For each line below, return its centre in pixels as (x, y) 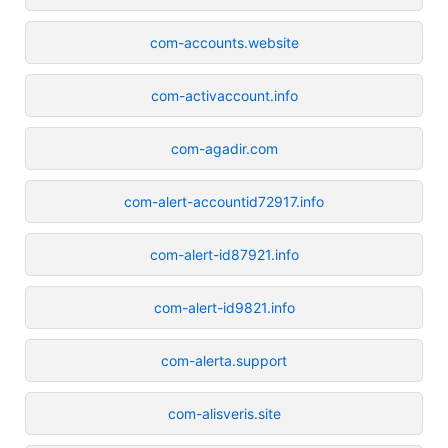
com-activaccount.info (224, 95)
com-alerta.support (224, 360)
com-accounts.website (224, 42)
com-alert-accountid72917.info (224, 201)
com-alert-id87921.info (224, 254)
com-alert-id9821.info (224, 307)
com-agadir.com (224, 148)
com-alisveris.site (224, 413)
